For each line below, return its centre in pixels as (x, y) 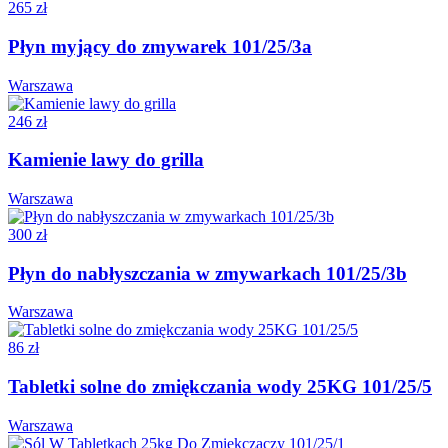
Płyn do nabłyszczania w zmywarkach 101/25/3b (207, 273)
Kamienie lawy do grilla (106, 160)
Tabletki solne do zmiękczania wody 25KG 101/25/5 (220, 387)
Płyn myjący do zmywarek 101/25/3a (160, 46)
